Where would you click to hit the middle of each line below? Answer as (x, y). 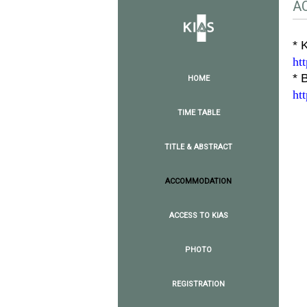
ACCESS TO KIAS (198, 216)
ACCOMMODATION (198, 181)
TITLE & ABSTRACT (198, 147)
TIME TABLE (198, 113)
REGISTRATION (198, 284)
